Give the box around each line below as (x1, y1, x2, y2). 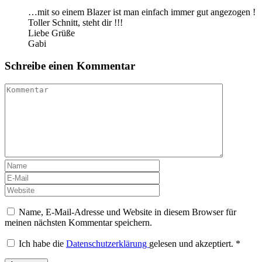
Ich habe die (19, 239, 66, 249)
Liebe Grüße (28, 27, 75, 38)
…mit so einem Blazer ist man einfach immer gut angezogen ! (28, 6, 256, 17)
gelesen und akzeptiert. (149, 239, 233, 249)
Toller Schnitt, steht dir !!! (28, 17, 123, 27)
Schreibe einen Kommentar (5, 60, 135, 73)
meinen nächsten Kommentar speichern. (5, 218, 152, 228)
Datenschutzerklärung (66, 239, 149, 249)
